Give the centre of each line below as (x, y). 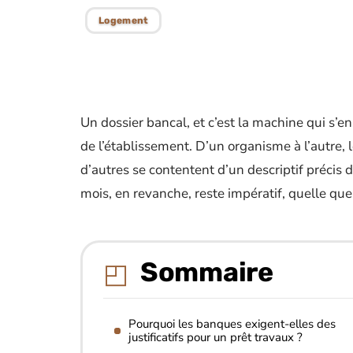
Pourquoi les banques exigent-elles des (232, 324)
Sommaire (207, 272)
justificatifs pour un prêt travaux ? (216, 337)
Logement (124, 20)
